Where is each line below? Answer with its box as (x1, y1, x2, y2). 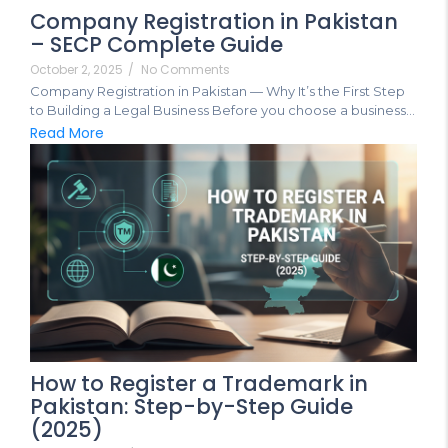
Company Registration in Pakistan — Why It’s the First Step (30, 83, 405, 100)
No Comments (141, 61, 230, 79)
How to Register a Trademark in (30, 369, 368, 399)
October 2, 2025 (30, 61, 123, 79)
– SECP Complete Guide (30, 30, 283, 60)
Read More (30, 123, 104, 144)
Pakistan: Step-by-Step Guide (30, 392, 353, 422)
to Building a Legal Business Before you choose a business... (30, 102, 415, 119)
